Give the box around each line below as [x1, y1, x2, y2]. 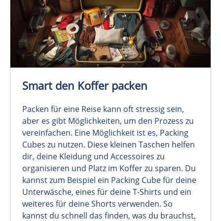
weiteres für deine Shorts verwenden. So [22, 198, 173, 210]
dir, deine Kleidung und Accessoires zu [22, 151, 165, 162]
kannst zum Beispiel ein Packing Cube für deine [22, 175, 196, 186]
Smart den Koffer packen [22, 78, 147, 93]
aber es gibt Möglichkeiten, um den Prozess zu [22, 115, 194, 127]
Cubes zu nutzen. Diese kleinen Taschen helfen [22, 139, 195, 150]
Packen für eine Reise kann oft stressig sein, [22, 104, 184, 115]
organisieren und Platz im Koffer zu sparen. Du [22, 163, 196, 174]
